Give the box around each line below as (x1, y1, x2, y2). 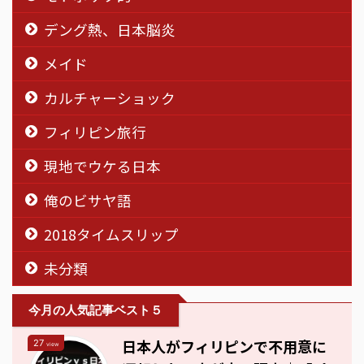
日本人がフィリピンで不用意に (122, 335, 327, 357)
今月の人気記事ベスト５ (28, 301, 162, 318)
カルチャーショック (44, 87, 175, 108)
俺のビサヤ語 (44, 189, 132, 210)
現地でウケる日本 (44, 155, 161, 176)
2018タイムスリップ (44, 223, 179, 245)
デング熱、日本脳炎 (44, 19, 175, 40)
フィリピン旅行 (44, 121, 146, 142)
